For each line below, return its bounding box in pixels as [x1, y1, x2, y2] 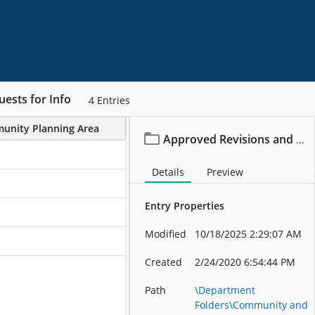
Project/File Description [133, 122, 245, 135]
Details [152, 165, 185, 179]
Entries [97, 94, 130, 107]
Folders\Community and [195, 298, 309, 311]
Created [145, 255, 183, 269]
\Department [195, 283, 256, 297]
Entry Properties [145, 199, 225, 212]
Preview [207, 165, 244, 179]
